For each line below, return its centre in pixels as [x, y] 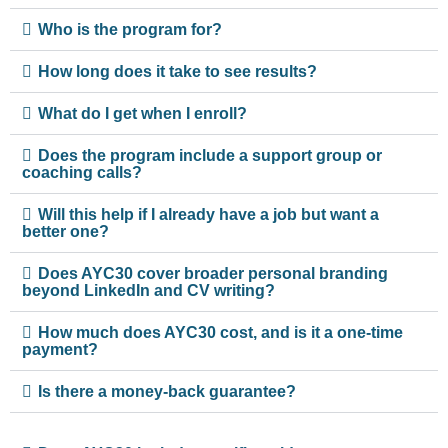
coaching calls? [82, 172]
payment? [60, 349]
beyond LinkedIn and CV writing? [148, 290]
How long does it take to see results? [177, 71]
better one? [65, 231]
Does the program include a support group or [210, 155]
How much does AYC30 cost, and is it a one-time [220, 332]
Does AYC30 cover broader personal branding [213, 273]
